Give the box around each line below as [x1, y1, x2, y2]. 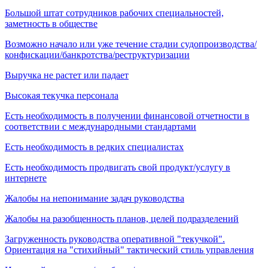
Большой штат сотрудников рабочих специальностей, [5, 7, 224, 18]
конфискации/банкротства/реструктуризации [5, 49, 190, 60]
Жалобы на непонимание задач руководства [5, 193, 184, 203]
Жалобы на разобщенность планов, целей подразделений [5, 213, 239, 224]
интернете [5, 172, 47, 183]
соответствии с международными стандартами [5, 121, 196, 132]
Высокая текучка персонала [5, 90, 118, 100]
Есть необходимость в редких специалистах [5, 141, 184, 152]
